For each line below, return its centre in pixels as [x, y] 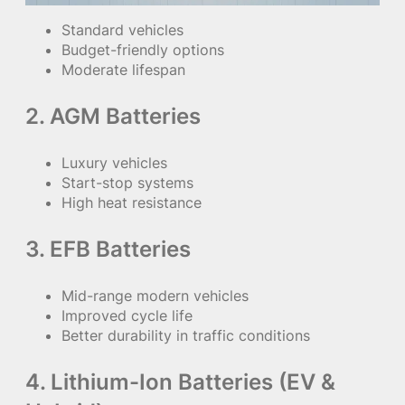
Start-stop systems [127, 183]
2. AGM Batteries [113, 117]
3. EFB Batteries [108, 250]
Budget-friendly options [143, 50]
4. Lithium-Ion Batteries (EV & [180, 382]
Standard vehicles [122, 30]
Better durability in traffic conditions [186, 336]
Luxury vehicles [114, 163]
